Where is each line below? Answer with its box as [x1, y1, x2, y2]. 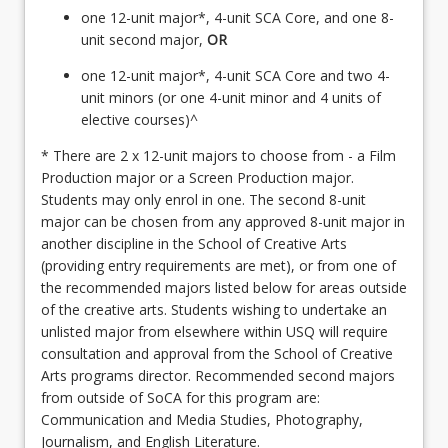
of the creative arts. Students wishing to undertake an [41, 300, 387, 320]
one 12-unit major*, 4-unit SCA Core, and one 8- [81, 8, 394, 28]
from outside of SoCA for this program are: [41, 388, 320, 408]
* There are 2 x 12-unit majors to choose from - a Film [41, 146, 396, 166]
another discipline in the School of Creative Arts [41, 234, 347, 254]
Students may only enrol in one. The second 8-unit [41, 190, 366, 210]
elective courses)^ [81, 110, 198, 130]
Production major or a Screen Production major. [41, 168, 354, 188]
